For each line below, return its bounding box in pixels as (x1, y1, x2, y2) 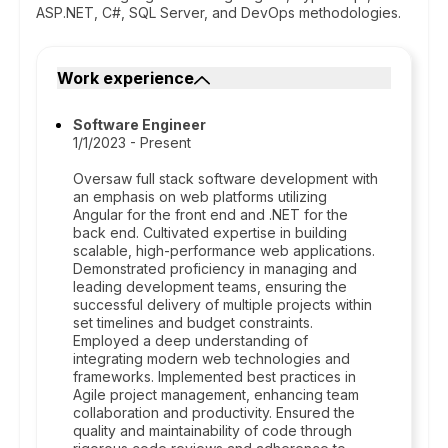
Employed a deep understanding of (73, 332, 308, 349)
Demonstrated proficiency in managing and (73, 260, 357, 277)
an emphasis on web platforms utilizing (73, 188, 327, 205)
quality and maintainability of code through (73, 422, 352, 439)
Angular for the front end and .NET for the (73, 206, 348, 223)
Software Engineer (73, 116, 206, 133)
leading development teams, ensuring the (73, 278, 347, 295)
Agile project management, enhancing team (73, 386, 359, 403)
